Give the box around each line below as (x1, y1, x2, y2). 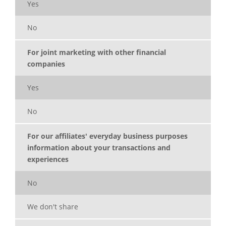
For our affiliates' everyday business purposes (27, 131, 188, 141)
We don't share (27, 202, 78, 212)
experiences (27, 154, 69, 164)
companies (27, 59, 65, 69)
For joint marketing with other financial (27, 47, 166, 58)
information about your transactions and (27, 143, 171, 153)
